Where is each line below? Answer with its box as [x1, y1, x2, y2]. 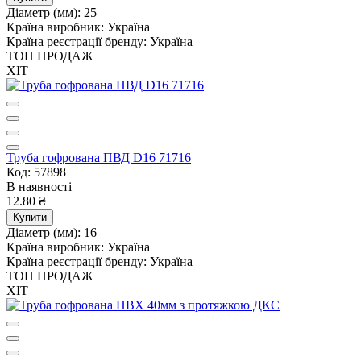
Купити [13, 210, 47, 223]
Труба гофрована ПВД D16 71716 [6, 150, 191, 164]
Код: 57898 [6, 164, 66, 179]
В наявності [6, 179, 72, 193]
